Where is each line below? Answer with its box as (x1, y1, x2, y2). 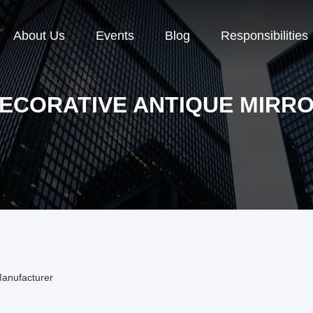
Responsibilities (221, 29, 308, 43)
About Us (13, 29, 65, 43)
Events (96, 29, 134, 43)
